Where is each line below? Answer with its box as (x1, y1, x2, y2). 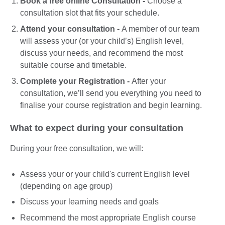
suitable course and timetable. (20, 61, 129, 70)
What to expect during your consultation (10, 123, 186, 133)
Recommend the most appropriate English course (20, 213, 198, 222)
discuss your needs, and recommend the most (20, 49, 183, 58)
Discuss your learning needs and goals (20, 197, 161, 206)
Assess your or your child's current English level (20, 169, 190, 178)
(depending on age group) (20, 181, 115, 190)
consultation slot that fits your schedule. (20, 9, 159, 18)
